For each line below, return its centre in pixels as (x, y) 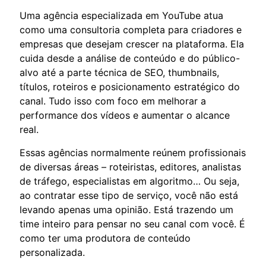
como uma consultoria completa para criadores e (131, 29)
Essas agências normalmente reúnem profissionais (133, 152)
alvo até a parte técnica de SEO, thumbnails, (119, 72)
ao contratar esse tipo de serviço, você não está (129, 195)
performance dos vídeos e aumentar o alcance (125, 115)
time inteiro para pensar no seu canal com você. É (132, 224)
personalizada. (52, 252)
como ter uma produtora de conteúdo (105, 238)
